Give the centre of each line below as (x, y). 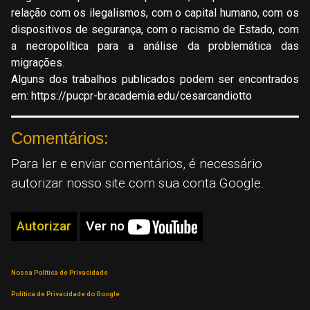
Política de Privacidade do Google (65, 293)
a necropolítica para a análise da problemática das (155, 46)
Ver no (107, 226)
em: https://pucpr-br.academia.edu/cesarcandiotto (131, 95)
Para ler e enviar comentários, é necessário (137, 163)
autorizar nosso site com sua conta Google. (138, 183)
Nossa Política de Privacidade (60, 272)
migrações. (38, 62)
